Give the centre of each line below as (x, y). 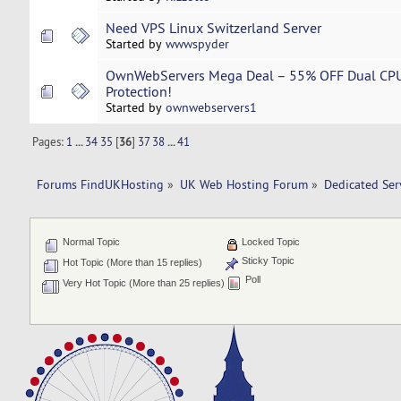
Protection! (138, 92)
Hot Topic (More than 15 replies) (132, 263)
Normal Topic (90, 242)
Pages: (50, 141)
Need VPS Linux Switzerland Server (213, 28)
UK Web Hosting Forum (243, 184)
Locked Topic (270, 242)
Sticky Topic (267, 261)
